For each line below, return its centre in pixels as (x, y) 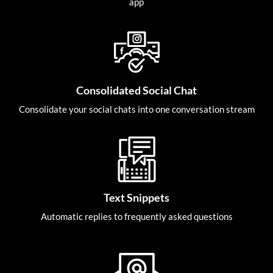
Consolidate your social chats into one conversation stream (136, 109)
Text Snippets (136, 198)
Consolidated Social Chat (136, 90)
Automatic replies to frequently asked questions (136, 217)
